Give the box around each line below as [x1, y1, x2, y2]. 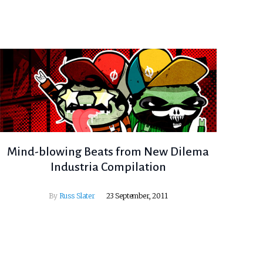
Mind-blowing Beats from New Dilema [7, 145, 210, 159]
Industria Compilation [50, 160, 166, 174]
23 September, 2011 [106, 191, 168, 201]
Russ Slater [59, 191, 95, 201]
